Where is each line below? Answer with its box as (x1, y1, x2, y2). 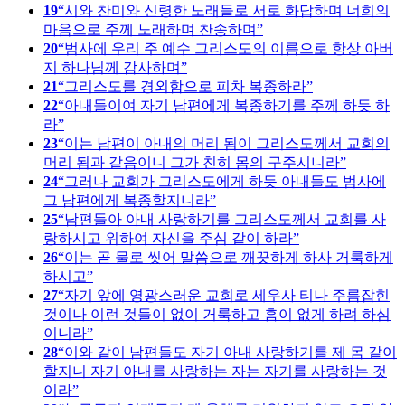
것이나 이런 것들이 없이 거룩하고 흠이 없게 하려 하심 (43, 306, 391, 322)
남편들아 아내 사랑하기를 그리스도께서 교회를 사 (64, 211, 386, 227)
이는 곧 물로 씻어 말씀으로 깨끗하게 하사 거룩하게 (64, 249, 393, 265)
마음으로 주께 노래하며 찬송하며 (43, 21, 257, 37)
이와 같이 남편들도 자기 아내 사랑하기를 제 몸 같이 (64, 344, 397, 360)
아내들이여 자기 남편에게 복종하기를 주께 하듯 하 (64, 97, 390, 113)
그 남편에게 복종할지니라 (43, 192, 210, 208)
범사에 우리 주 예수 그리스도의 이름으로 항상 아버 (64, 40, 393, 56)
